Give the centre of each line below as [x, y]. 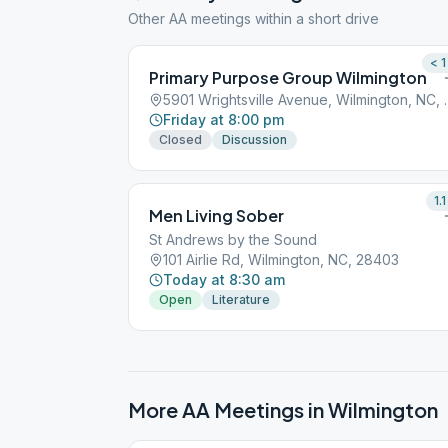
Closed [180, 139]
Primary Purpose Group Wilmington [288, 77]
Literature [241, 299]
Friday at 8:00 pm [223, 119]
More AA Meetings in [228, 409]
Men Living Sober [216, 215]
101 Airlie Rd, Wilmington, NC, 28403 [281, 259]
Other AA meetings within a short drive [253, 18]
